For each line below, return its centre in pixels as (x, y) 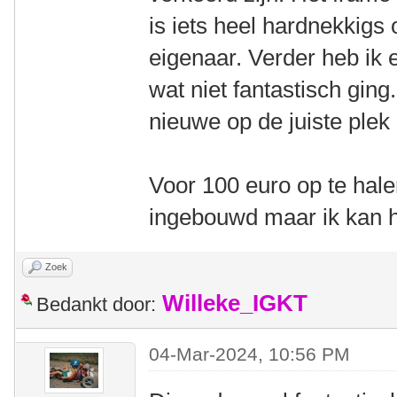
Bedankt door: (96, 304)
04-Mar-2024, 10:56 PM (250, 354)
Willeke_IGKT (235, 303)
